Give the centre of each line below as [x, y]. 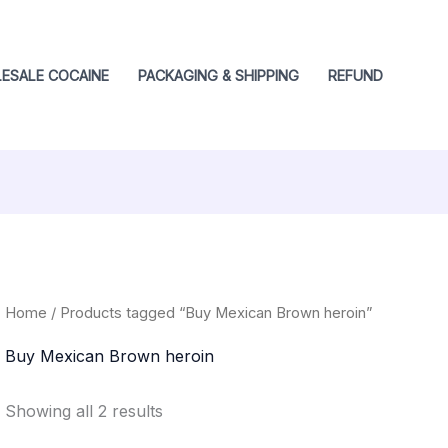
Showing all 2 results [83, 410]
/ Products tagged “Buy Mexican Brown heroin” [209, 312]
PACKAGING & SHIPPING [218, 75]
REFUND [355, 75]
